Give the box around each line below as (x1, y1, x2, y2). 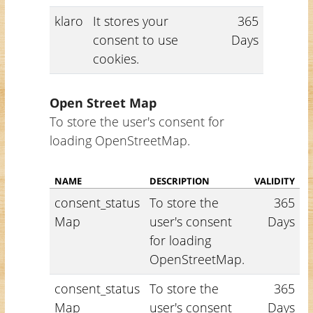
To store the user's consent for (49, 112, 224, 130)
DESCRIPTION (149, 174, 210, 187)
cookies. (92, 50, 139, 67)
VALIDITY (254, 174, 295, 187)
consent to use (92, 31, 178, 48)
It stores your (92, 12, 168, 29)
